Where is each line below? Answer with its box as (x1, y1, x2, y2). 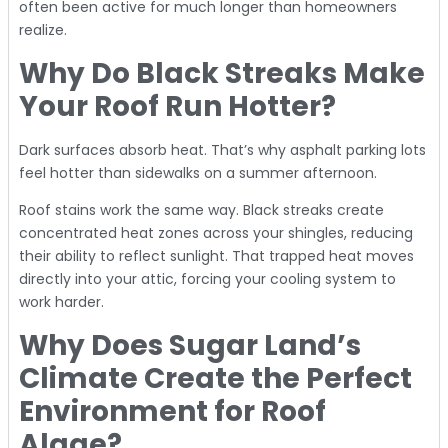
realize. (19, 20, 67, 41)
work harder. (19, 292, 104, 313)
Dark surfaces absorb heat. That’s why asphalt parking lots (19, 139, 426, 160)
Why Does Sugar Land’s (19, 325, 361, 365)
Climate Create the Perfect (19, 358, 412, 398)
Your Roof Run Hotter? (19, 86, 336, 126)
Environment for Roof (19, 391, 326, 431)
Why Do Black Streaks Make (19, 53, 425, 93)
